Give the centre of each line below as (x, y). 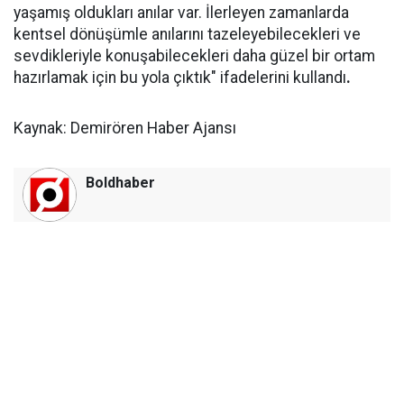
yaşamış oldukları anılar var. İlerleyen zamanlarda (181, 13)
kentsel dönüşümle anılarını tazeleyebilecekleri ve (187, 34)
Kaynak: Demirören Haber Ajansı (125, 128)
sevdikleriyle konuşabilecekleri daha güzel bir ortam (194, 56)
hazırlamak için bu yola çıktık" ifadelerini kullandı (180, 78)
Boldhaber (120, 183)
